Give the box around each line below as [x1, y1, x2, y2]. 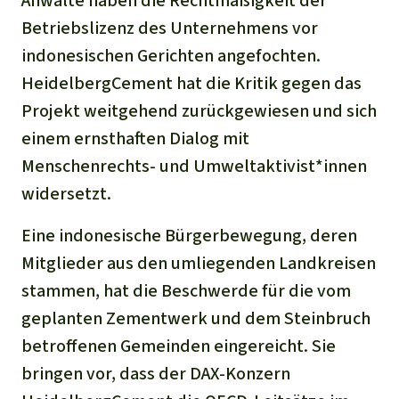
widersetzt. [21, 181, 111, 206]
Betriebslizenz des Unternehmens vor [21, 15, 318, 40]
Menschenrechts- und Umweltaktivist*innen [21, 153, 367, 178]
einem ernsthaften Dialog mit [21, 126, 249, 151]
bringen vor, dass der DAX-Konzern [21, 361, 290, 386]
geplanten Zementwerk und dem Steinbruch [21, 305, 370, 330]
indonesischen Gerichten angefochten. [21, 43, 321, 68]
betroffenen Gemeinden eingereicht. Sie [21, 333, 336, 358]
